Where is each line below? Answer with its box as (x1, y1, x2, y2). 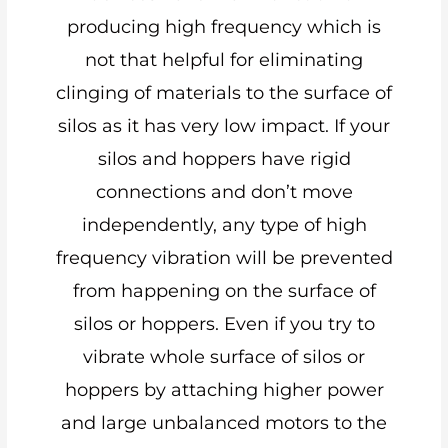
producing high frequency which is (67, 15, 381, 38)
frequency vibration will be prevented (55, 246, 393, 269)
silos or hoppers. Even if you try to (73, 312, 375, 335)
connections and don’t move (95, 180, 353, 203)
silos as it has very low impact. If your (58, 114, 390, 137)
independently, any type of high (81, 213, 367, 236)
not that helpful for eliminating (85, 48, 363, 71)
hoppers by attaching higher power (64, 378, 384, 401)
